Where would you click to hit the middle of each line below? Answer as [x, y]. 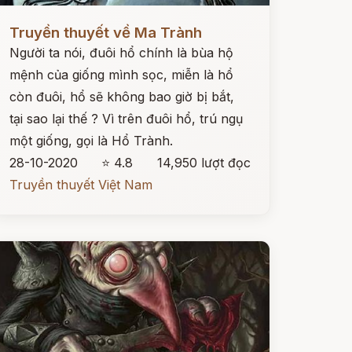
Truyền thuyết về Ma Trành [105, 33]
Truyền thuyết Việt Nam [81, 185]
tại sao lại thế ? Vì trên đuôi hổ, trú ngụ [126, 119]
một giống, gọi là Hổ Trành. [91, 141]
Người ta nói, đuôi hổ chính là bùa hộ [121, 53]
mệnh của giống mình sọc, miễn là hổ [121, 75]
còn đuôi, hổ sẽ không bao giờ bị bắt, [121, 97]
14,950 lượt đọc [203, 163]
